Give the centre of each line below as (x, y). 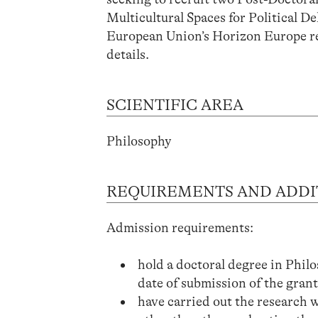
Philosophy (139, 141)
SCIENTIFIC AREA (175, 105)
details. (128, 54)
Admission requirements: (180, 227)
